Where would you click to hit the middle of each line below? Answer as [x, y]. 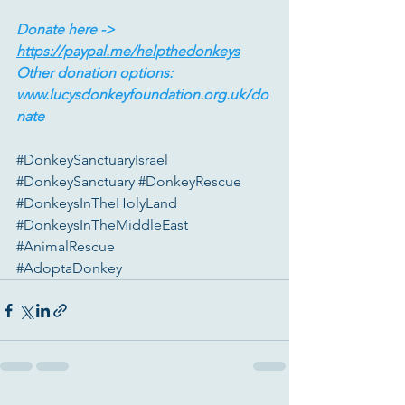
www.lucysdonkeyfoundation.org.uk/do [142, 95]
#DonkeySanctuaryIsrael [92, 160]
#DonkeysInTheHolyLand [97, 203]
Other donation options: [96, 73]
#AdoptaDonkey [69, 268]
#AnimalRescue [66, 247]
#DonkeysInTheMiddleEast [102, 225]
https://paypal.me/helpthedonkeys [128, 52]
